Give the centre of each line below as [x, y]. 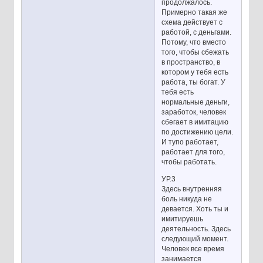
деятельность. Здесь [196, 229]
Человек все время [193, 249]
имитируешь [183, 219]
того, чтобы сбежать [195, 52]
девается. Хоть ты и [195, 209]
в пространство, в [191, 62]
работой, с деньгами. [197, 32]
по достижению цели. [198, 132]
